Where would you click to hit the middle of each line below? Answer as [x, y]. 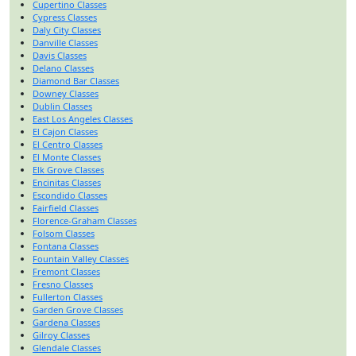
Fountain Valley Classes [81, 258]
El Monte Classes [67, 157]
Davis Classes [60, 55]
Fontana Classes [66, 246]
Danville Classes [65, 42]
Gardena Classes [66, 322]
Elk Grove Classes [68, 169]
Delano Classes [63, 68]
